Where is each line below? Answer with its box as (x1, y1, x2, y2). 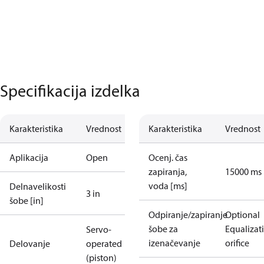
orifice (225, 237, 249, 249)
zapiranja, (148, 166, 187, 177)
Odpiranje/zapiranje (148, 209, 227, 220)
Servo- (86, 223, 111, 235)
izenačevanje (148, 237, 200, 249)
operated (86, 237, 122, 249)
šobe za (148, 223, 178, 235)
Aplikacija (9, 151, 48, 163)
